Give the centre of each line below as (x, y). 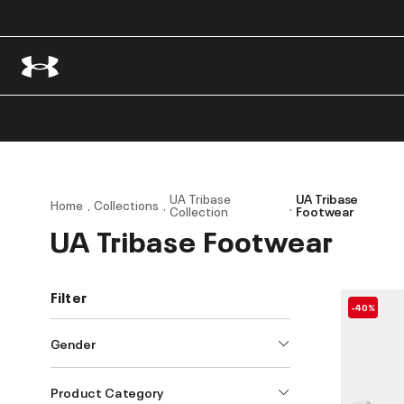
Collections (126, 204)
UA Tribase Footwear (192, 239)
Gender (73, 343)
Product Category (107, 391)
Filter (69, 297)
